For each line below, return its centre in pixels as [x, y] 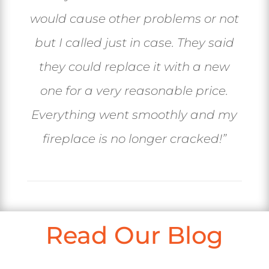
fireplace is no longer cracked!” [134, 139]
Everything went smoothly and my [134, 115]
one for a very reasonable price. [134, 91]
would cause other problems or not [134, 19]
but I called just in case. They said [134, 43]
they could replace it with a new [134, 67]
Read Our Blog [134, 235]
